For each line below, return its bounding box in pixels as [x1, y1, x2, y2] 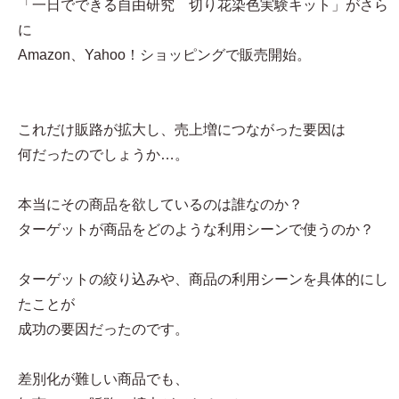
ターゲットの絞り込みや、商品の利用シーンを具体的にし [18, 272, 388, 287]
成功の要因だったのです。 [18, 322, 189, 337]
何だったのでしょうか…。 [18, 147, 189, 162]
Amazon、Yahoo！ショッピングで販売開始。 [18, 47, 311, 62]
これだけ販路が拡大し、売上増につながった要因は [18, 122, 346, 137]
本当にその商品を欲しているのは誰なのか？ [18, 197, 303, 212]
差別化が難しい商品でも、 [18, 371, 189, 387]
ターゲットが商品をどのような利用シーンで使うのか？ [18, 222, 374, 237]
